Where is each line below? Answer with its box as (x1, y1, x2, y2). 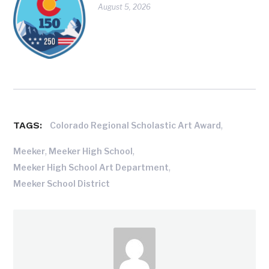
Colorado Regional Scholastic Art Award (50, 119, 222, 130)
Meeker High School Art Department (13, 162, 169, 173)
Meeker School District (13, 178, 110, 189)
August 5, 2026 (98, 2, 151, 11)
